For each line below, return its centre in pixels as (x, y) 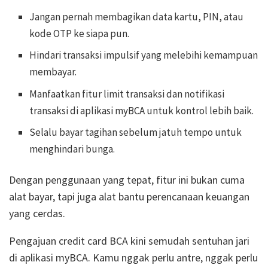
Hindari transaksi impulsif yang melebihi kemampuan (144, 55)
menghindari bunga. (72, 149)
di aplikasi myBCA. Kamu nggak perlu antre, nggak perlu (133, 258)
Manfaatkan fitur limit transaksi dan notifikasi (127, 94)
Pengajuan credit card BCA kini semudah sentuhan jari (129, 241)
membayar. (53, 72)
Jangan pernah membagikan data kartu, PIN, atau (137, 16)
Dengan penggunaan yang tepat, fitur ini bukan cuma (127, 180)
